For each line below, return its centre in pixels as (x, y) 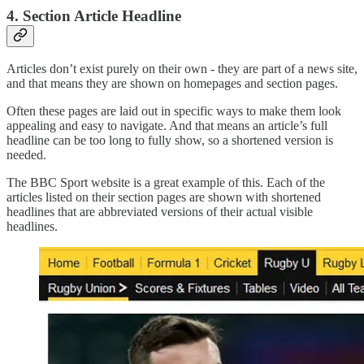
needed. (26, 155)
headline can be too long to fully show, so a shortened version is (170, 141)
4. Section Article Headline (94, 15)
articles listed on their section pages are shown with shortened (164, 197)
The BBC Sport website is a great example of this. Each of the (166, 183)
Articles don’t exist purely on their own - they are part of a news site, (182, 69)
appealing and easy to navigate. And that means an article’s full (167, 126)
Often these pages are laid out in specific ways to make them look (174, 111)
